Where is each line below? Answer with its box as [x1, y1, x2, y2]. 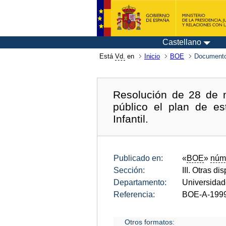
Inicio [144, 52, 160, 60]
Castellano [162, 38, 201, 46]
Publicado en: [114, 153, 163, 162]
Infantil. [113, 112, 149, 125]
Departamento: [114, 178, 166, 187]
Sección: [114, 165, 145, 175]
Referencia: [114, 190, 155, 199]
